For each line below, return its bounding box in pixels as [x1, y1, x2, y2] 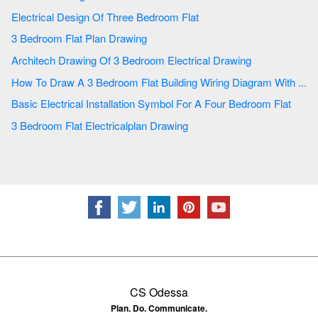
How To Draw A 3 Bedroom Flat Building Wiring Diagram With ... [161, 74, 307, 89]
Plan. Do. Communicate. [111, 301, 207, 314]
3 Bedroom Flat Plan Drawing [85, 31, 147, 46]
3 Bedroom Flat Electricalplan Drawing [85, 117, 188, 133]
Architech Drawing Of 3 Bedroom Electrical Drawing [168, 53, 251, 68]
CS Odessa [130, 283, 188, 300]
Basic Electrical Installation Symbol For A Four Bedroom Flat [229, 96, 294, 111]
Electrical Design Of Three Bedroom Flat [136, 9, 202, 24]
